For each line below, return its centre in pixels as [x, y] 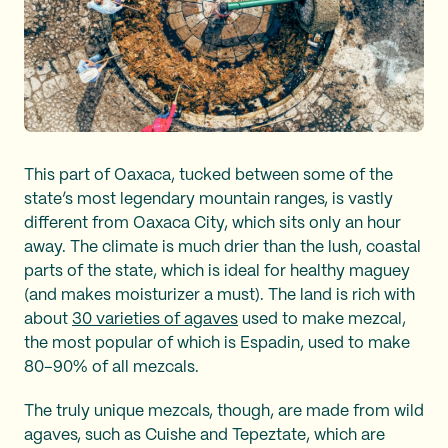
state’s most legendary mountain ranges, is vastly [208, 199]
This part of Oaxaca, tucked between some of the [208, 175]
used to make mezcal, [322, 319]
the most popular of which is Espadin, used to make [217, 343]
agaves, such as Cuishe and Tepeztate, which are [204, 435]
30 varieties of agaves [155, 319]
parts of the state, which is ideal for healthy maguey [217, 271]
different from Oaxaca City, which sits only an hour [212, 223]
